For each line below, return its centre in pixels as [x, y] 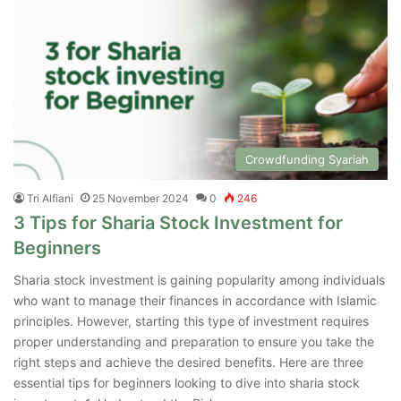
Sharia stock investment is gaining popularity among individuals [199, 279]
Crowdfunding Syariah [307, 159]
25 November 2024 [141, 198]
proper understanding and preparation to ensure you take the [194, 341]
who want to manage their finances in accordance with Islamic [195, 300]
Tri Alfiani [50, 198]
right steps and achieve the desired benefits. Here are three [188, 362]
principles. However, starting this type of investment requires [191, 320]
